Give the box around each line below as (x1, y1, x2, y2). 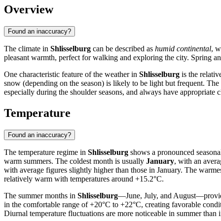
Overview (4, 2, 53, 16)
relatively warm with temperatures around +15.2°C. (4, 174, 164, 183)
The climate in (4, 44, 50, 53)
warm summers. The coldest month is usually (4, 156, 146, 165)
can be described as (91, 44, 155, 53)
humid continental (155, 44, 211, 53)
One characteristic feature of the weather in (4, 70, 139, 78)
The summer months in (4, 191, 77, 200)
